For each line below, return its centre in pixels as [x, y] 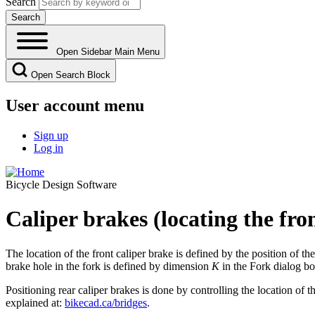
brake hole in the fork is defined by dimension [109, 266]
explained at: [35, 302]
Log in [49, 148]
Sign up [51, 135]
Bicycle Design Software [61, 184]
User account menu [75, 105]
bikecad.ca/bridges [106, 302]
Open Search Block [71, 75]
